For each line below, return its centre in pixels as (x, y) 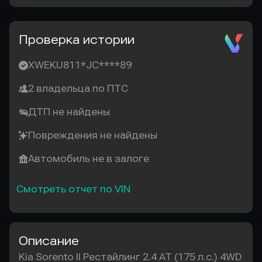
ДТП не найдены (69, 112)
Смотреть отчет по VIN (73, 189)
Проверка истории (77, 40)
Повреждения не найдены (93, 135)
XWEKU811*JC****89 (80, 65)
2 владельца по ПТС (78, 89)
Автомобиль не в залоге (89, 159)
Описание (49, 241)
